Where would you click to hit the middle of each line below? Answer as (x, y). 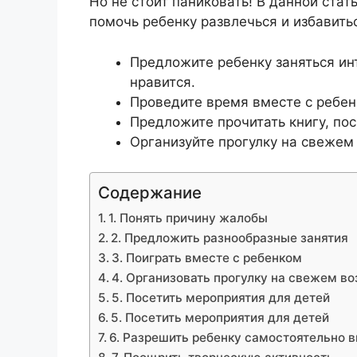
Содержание (150, 193)
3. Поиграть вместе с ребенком (207, 258)
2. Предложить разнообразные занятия (230, 238)
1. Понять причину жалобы (188, 218)
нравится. (163, 82)
